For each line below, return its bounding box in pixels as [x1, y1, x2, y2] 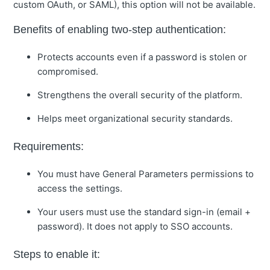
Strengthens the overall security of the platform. [37, 89, 243, 101]
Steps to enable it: [13, 248, 101, 261]
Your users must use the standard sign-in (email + [37, 206, 251, 218]
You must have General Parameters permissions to [37, 168, 254, 180]
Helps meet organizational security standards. [37, 113, 233, 125]
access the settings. [37, 183, 123, 195]
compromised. [37, 66, 99, 78]
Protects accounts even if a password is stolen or [37, 51, 248, 63]
